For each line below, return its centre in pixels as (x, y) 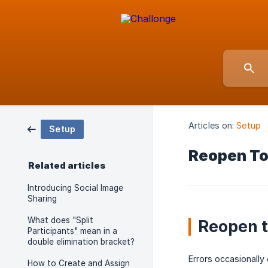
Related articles (67, 166)
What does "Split (60, 220)
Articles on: (211, 126)
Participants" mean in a (72, 231)
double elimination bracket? (81, 242)
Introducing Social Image (75, 188)
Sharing (42, 199)
